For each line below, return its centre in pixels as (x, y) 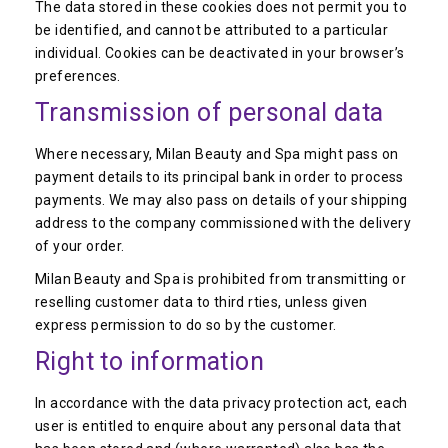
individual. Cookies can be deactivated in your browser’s (220, 53)
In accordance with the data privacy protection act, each (221, 403)
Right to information (149, 361)
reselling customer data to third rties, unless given (201, 302)
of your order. (80, 246)
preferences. (78, 76)
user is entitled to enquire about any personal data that (218, 426)
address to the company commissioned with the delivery (223, 223)
